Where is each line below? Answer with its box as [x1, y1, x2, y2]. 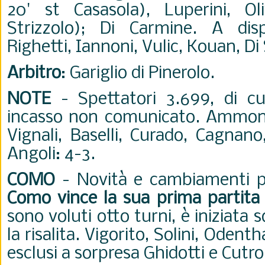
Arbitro [7, 64, 61, 83]
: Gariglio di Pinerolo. [61, 64, 215, 83]
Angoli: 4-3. [7, 146, 95, 164]
